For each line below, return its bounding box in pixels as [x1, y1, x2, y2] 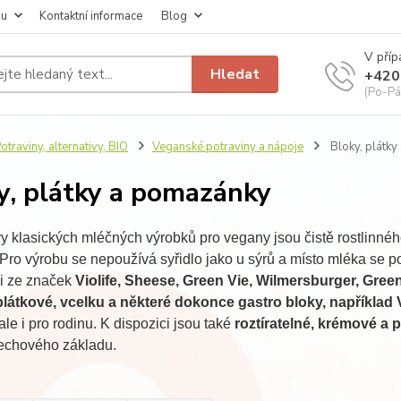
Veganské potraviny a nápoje [151, 139, 303, 155]
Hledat [210, 64, 260, 84]
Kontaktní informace [39, 8, 142, 24]
